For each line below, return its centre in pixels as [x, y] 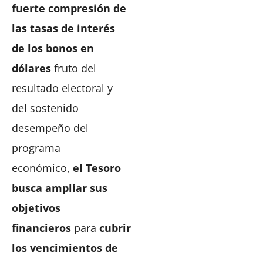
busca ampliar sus [60, 188]
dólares [31, 68]
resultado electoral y [62, 88]
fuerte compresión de [69, 9]
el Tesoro [97, 168]
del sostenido [45, 108]
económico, [42, 168]
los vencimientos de [65, 248]
